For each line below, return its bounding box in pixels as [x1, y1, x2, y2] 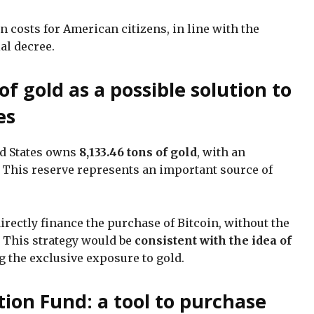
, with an [197, 144, 245, 159]
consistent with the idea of [135, 233, 292, 247]
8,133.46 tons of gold [79, 144, 197, 159]
